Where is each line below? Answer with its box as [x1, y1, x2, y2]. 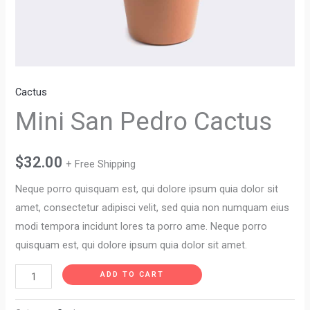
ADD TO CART [100, 270, 164, 280]
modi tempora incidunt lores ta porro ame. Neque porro [15, 219, 268, 232]
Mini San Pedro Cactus [15, 107, 273, 137]
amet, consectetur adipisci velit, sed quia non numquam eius [15, 201, 290, 214]
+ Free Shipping [66, 158, 136, 171]
